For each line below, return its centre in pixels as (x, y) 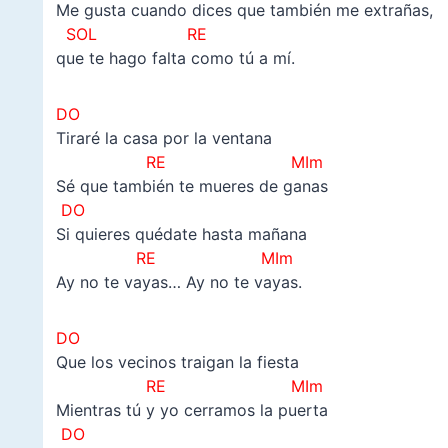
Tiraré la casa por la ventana (163, 137)
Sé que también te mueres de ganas (191, 185)
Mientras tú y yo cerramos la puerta (191, 409)
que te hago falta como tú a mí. (175, 57)
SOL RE (131, 33)
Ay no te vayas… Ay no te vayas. (178, 281)
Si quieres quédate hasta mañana (181, 233)
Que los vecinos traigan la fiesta (177, 361)
